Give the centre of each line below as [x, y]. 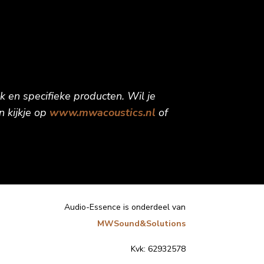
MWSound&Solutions [141, 224]
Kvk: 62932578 [158, 249]
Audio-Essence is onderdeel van [125, 207]
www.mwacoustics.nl [103, 113]
